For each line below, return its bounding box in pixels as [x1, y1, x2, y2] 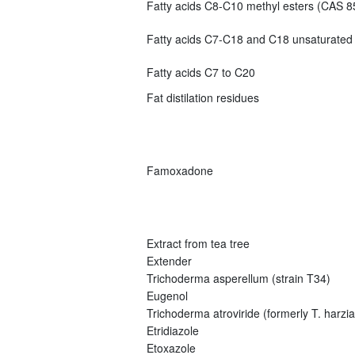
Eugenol [146, 287, 188, 303]
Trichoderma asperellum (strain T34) [146, 269, 330, 286]
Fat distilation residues [146, 89, 259, 105]
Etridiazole [146, 322, 199, 338]
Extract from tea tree [146, 235, 250, 251]
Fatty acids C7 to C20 [146, 63, 255, 80]
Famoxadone [146, 162, 213, 178]
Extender [146, 252, 192, 269]
